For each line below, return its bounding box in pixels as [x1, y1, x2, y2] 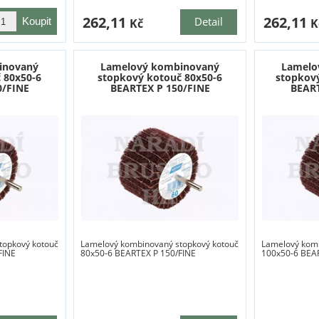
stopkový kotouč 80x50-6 [98, 70, 223, 85]
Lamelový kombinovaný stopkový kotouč [80, 238, 239, 251]
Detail [194, 14, 224, 30]
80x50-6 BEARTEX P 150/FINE [80, 247, 197, 260]
